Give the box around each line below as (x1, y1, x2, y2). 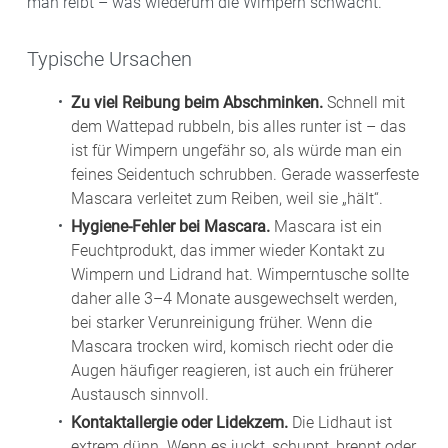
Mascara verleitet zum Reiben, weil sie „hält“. (71, 188, 383, 208)
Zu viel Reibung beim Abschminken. (71, 92, 323, 112)
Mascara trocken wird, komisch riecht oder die (71, 336, 393, 356)
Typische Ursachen (27, 46, 192, 71)
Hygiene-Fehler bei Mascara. (71, 216, 270, 236)
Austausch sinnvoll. (71, 384, 209, 404)
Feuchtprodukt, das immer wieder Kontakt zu (71, 240, 385, 260)
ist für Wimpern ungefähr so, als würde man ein (71, 140, 402, 160)
